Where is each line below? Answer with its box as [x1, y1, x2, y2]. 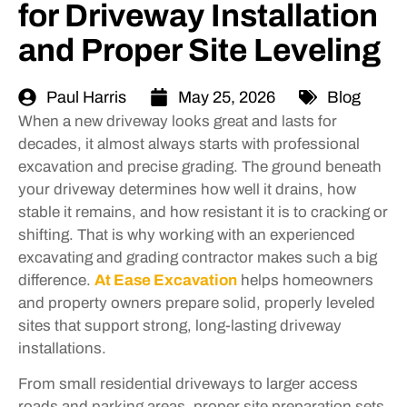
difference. [18, 271, 94, 289]
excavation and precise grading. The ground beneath [18, 157, 382, 175]
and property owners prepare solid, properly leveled [18, 293, 375, 312]
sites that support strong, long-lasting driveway [18, 316, 342, 334]
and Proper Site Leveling [18, 32, 381, 67]
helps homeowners [237, 271, 373, 289]
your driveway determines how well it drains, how [18, 180, 356, 198]
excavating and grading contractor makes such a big [18, 248, 377, 266]
